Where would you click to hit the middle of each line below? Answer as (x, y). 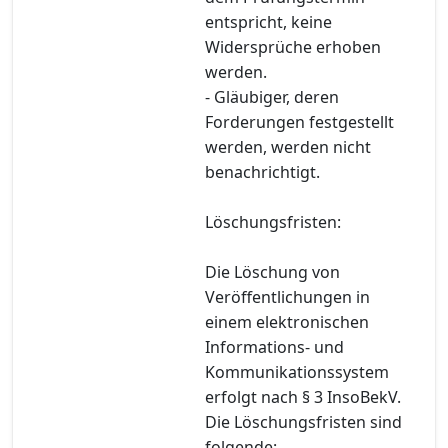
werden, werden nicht (288, 146)
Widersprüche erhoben (293, 46)
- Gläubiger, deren (272, 96)
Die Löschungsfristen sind (303, 421)
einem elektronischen (287, 321)
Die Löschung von (272, 271)
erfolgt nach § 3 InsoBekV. (303, 396)
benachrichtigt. (262, 171)
